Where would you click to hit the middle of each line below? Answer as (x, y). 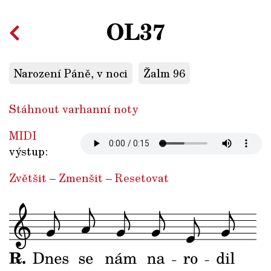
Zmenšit (81, 178)
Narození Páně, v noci (71, 73)
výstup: (28, 152)
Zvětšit (28, 178)
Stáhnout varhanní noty (73, 109)
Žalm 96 (164, 73)
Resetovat (142, 178)
